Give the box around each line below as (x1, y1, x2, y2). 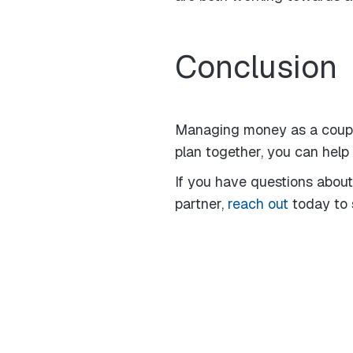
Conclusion (175, 46, 337, 87)
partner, (175, 195, 228, 213)
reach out (228, 195, 288, 213)
